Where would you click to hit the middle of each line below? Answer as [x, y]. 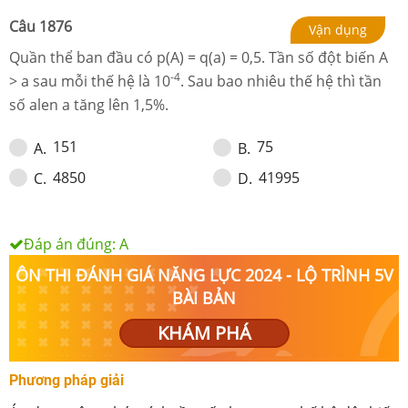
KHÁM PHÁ [204, 332]
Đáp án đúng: [71, 244]
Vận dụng [338, 30]
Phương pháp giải [66, 380]
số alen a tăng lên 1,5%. [89, 105]
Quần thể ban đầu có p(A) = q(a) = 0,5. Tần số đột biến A [199, 58]
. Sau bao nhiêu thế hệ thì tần [281, 82]
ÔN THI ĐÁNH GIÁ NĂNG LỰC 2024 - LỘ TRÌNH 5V [204, 275]
